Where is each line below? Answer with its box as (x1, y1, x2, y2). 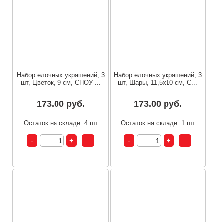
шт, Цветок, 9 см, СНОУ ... (20, 79, 101, 87)
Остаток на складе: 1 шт (120, 119, 195, 127)
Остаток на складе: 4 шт (23, 119, 98, 127)
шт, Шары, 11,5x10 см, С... (118, 79, 198, 87)
